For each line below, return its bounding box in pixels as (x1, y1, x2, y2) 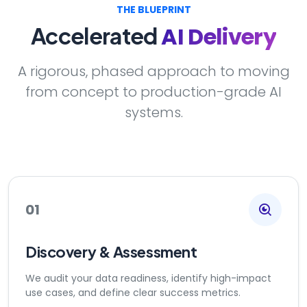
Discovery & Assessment (25, 242, 197, 261)
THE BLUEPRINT (116, 3, 191, 16)
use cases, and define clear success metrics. (25, 286, 241, 299)
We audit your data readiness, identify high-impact (25, 271, 271, 285)
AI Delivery (161, 21, 277, 52)
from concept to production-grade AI (25, 82, 282, 101)
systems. (124, 103, 183, 122)
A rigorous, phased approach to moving (17, 62, 290, 81)
